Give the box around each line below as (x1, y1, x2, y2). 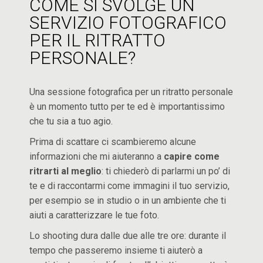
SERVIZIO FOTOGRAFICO (29, 12, 227, 33)
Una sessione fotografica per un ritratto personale (29, 86, 234, 97)
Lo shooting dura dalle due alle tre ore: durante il (29, 230, 227, 241)
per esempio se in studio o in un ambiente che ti (29, 195, 227, 206)
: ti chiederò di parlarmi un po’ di (102, 166, 231, 177)
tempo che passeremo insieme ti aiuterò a (29, 245, 203, 256)
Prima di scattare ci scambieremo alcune (29, 136, 197, 147)
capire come (164, 151, 220, 162)
